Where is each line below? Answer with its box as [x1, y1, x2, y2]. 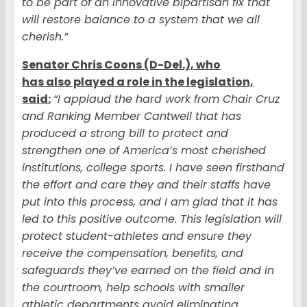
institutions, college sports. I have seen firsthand [22, 160, 284, 176]
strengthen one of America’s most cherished [22, 143, 266, 159]
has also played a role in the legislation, [22, 74, 254, 90]
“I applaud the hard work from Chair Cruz [53, 91, 280, 108]
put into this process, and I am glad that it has [22, 194, 278, 210]
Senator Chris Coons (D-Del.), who [22, 57, 221, 73]
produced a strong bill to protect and [22, 125, 228, 142]
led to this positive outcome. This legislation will [22, 211, 282, 228]
